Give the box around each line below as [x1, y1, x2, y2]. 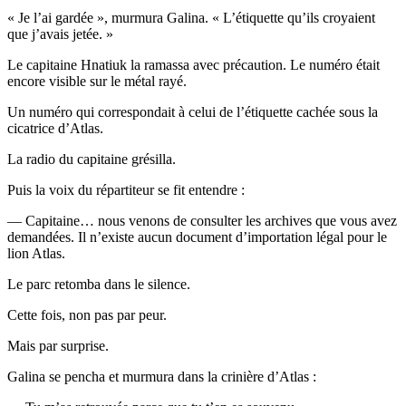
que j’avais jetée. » [7, 25, 113, 42]
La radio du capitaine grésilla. [7, 150, 176, 167]
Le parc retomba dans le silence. [7, 275, 190, 292]
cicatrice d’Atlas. [7, 120, 103, 136]
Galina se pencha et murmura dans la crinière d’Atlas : [7, 368, 316, 384]
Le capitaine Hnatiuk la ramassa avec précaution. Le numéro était [7, 56, 380, 72]
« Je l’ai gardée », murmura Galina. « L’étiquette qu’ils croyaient [7, 9, 375, 25]
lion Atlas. [7, 245, 65, 261]
